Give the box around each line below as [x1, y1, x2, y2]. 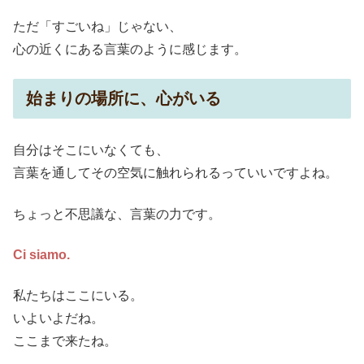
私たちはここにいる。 [13, 288, 143, 303]
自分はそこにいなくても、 [13, 143, 169, 158]
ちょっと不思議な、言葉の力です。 [13, 206, 221, 221]
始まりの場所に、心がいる [26, 89, 221, 107]
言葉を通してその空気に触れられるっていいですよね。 [13, 166, 338, 180]
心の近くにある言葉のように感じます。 [13, 41, 247, 56]
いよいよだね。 [13, 311, 104, 326]
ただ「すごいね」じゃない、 [13, 19, 182, 33]
